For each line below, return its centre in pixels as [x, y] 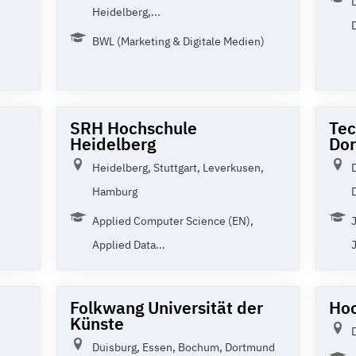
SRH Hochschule [133, 128]
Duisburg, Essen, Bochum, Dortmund [183, 347]
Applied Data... [128, 244]
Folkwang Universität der [166, 307]
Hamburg [114, 191]
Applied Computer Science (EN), [172, 221]
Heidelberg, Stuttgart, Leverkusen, [178, 167]
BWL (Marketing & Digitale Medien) [178, 41]
